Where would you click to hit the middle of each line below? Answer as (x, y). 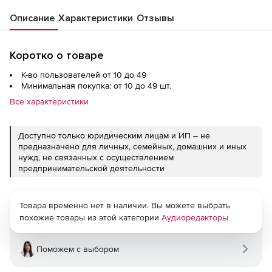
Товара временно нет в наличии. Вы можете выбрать (125, 205)
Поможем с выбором (78, 249)
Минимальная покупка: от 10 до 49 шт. (96, 86)
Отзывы (155, 18)
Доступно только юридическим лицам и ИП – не (114, 135)
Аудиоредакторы (195, 217)
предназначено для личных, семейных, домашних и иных (132, 146)
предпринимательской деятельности (91, 168)
